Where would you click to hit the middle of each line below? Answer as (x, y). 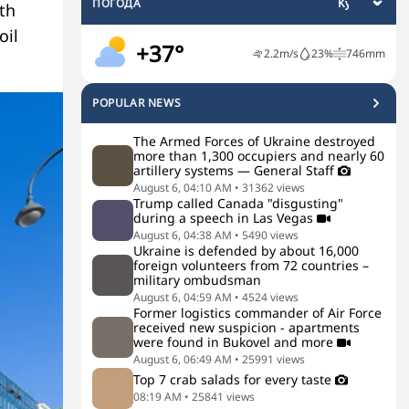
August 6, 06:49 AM (183, 359)
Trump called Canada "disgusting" (238, 203)
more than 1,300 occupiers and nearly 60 (259, 156)
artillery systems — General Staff (234, 170)
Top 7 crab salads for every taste (232, 379)
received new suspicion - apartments (246, 327)
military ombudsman (197, 280)
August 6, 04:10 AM (183, 188)
